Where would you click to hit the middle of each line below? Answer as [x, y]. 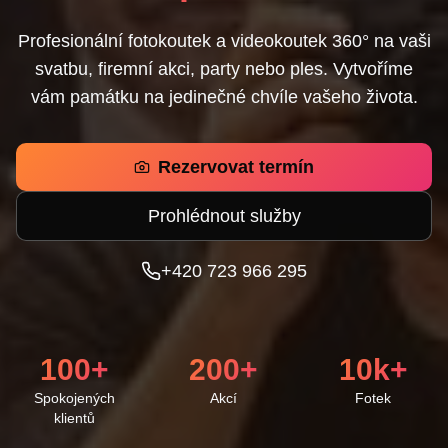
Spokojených [75, 398]
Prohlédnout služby [224, 216]
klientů [75, 418]
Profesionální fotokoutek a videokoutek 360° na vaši [224, 41]
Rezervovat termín [236, 167]
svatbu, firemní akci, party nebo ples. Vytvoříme [224, 69]
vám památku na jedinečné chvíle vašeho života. [224, 97]
